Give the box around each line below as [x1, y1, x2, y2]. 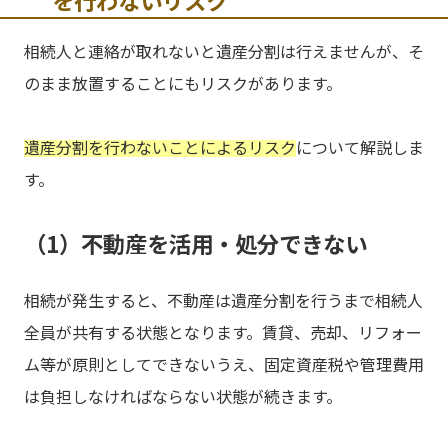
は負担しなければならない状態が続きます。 [24, 384, 342, 409]
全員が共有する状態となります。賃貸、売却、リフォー [24, 320, 422, 345]
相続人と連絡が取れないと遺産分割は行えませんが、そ [24, 39, 424, 64]
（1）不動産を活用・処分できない [24, 227, 367, 260]
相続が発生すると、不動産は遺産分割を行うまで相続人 [24, 288, 423, 313]
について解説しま [296, 135, 424, 160]
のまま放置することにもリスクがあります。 [24, 71, 342, 96]
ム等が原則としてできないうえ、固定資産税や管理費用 [24, 352, 424, 377]
